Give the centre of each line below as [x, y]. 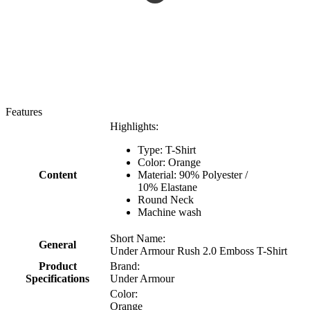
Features [24, 112]
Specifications [57, 279]
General [57, 245]
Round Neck [166, 200]
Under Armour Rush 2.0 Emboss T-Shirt [199, 251]
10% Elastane [167, 188]
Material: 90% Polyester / [193, 175]
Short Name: [138, 239]
